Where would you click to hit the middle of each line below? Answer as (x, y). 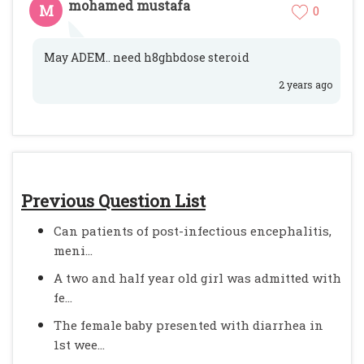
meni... (73, 250)
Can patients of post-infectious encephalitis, (193, 231)
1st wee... (79, 344)
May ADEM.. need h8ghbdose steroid (147, 57)
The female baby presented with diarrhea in (188, 325)
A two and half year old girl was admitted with (197, 278)
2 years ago (305, 84)
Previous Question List (113, 201)
